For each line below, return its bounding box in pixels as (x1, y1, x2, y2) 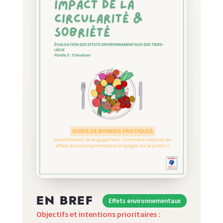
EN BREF (36, 195, 93, 207)
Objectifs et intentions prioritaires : (36, 209, 160, 219)
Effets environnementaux (109, 197, 181, 205)
